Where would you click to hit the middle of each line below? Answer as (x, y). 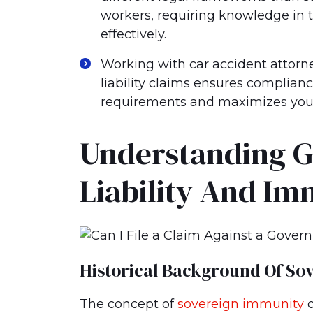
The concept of (129, 304)
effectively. (133, 34)
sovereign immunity (241, 304)
